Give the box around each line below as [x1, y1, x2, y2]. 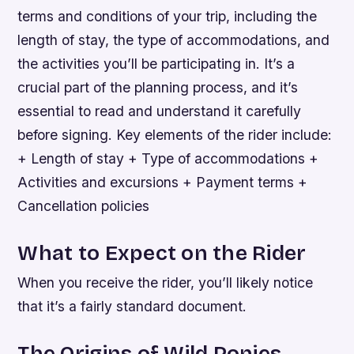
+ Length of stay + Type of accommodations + [17, 149, 319, 167]
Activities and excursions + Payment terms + [17, 173, 308, 190]
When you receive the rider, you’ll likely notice [17, 273, 314, 291]
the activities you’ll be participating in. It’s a [17, 55, 296, 72]
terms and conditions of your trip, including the [17, 7, 318, 24]
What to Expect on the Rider [17, 239, 307, 265]
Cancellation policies [17, 197, 150, 214]
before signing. [17, 126, 117, 143]
